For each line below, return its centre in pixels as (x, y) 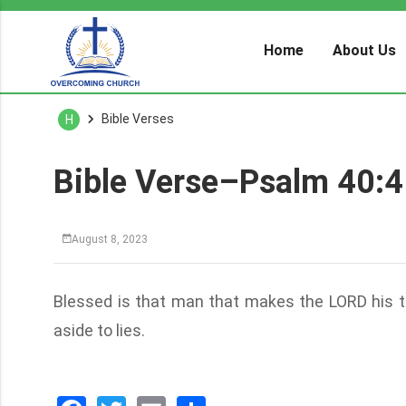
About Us (365, 50)
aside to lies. (99, 330)
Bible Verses (138, 119)
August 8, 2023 (110, 239)
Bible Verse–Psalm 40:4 (228, 182)
